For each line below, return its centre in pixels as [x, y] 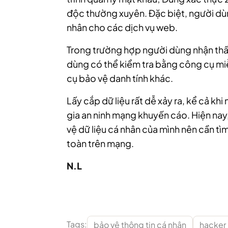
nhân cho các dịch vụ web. [122, 27]
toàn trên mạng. [100, 143]
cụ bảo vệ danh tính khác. [120, 78]
